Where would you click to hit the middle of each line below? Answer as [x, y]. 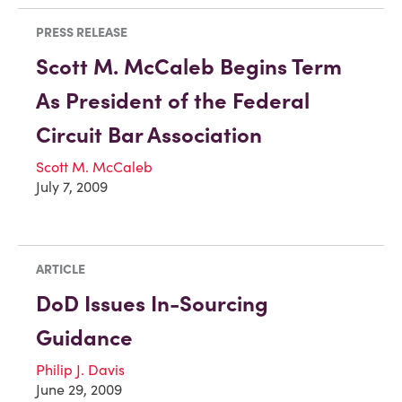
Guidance [84, 337]
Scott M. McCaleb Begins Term [189, 67]
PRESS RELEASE [82, 33]
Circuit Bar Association [149, 135]
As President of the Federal [173, 101]
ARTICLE [61, 269]
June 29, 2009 [79, 389]
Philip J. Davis [80, 369]
